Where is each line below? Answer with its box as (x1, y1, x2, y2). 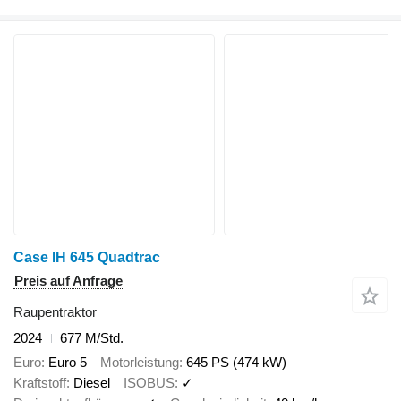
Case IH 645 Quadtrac (13, 250, 160, 266)
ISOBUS (124, 374, 175, 390)
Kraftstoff (13, 374, 66, 390)
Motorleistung (100, 354, 179, 370)
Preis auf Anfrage (14, 273, 123, 289)
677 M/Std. (60, 330, 124, 346)
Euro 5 (48, 354, 87, 370)
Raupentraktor (13, 304, 97, 320)
